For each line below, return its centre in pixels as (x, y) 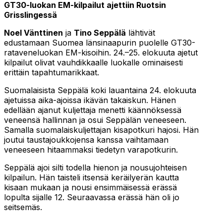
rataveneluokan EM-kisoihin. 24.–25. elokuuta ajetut (101, 53)
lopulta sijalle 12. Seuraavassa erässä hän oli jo (92, 197)
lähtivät (140, 33)
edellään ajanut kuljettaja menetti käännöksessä (93, 110)
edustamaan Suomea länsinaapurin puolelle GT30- (100, 43)
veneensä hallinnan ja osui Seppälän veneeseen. (95, 120)
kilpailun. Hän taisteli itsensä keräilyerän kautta (91, 178)
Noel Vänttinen (33, 33)
